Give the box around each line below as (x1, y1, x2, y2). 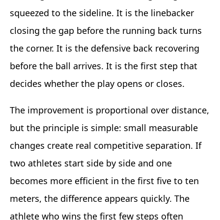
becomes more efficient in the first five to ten (10, 175, 199, 187)
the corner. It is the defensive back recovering (10, 42, 199, 55)
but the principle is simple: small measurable (10, 122, 198, 134)
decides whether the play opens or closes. (10, 78, 185, 90)
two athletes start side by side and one (10, 157, 172, 169)
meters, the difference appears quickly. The (10, 192, 190, 205)
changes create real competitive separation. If (10, 139, 201, 152)
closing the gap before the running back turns (10, 25, 202, 37)
